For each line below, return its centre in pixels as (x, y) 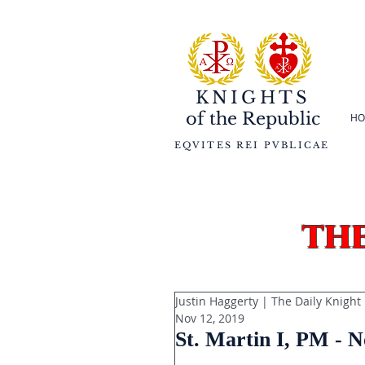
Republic (279, 119)
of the (211, 119)
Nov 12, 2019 (210, 318)
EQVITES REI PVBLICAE (252, 145)
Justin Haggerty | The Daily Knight (268, 301)
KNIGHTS (253, 98)
